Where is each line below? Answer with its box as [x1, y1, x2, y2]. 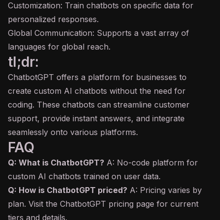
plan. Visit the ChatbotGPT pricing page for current [8, 199, 198, 209]
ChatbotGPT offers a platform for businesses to [8, 72, 187, 82]
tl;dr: [8, 54, 39, 70]
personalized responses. [8, 14, 99, 24]
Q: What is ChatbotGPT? [8, 158, 104, 167]
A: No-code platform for [104, 158, 198, 167]
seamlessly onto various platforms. [8, 127, 138, 137]
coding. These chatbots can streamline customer [8, 100, 190, 110]
